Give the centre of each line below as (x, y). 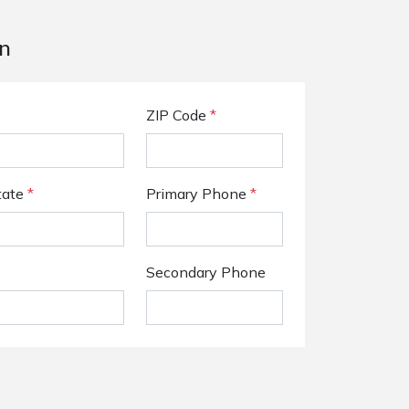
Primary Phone (198, 194)
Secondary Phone (206, 272)
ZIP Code (178, 115)
